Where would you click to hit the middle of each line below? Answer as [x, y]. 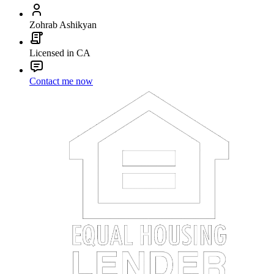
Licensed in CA [60, 53]
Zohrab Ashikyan [63, 24]
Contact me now [61, 81]
